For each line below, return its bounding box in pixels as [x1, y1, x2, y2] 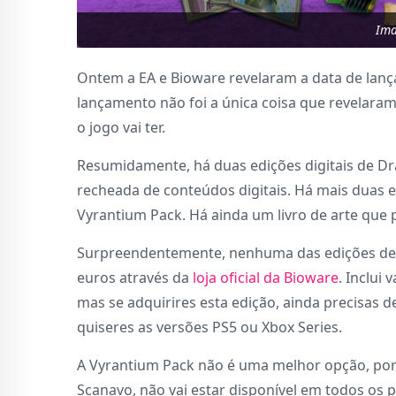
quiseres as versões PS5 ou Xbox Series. [77, 317, 342, 338]
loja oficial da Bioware [193, 268, 339, 288]
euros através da [77, 268, 193, 288]
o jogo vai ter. [77, 118, 165, 138]
